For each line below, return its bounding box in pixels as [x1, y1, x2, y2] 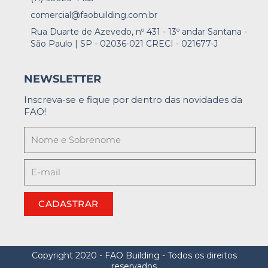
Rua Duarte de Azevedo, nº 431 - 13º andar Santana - [30, 26, 247, 37]
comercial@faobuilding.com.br [30, 9, 157, 20]
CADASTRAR [38, 198, 99, 210]
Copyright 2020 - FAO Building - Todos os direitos [31, 249, 237, 261]
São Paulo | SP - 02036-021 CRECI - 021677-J [30, 38, 218, 49]
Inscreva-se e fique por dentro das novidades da [24, 93, 242, 105]
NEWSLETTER [24, 72, 101, 86]
